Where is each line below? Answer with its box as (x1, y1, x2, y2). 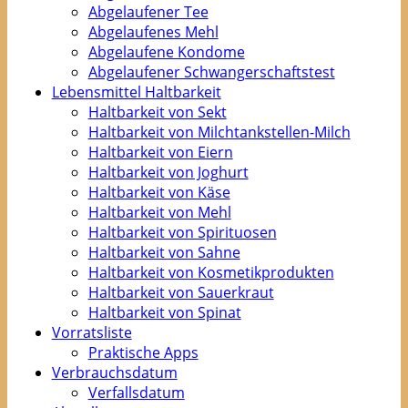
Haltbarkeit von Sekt (87, 101, 227, 122)
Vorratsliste (51, 321, 132, 342)
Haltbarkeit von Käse (87, 181, 230, 202)
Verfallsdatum (87, 382, 185, 403)
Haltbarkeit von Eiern (87, 141, 233, 162)
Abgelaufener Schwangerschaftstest (87, 61, 335, 82)
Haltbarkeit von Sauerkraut (87, 281, 274, 302)
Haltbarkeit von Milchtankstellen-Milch (87, 121, 351, 142)
